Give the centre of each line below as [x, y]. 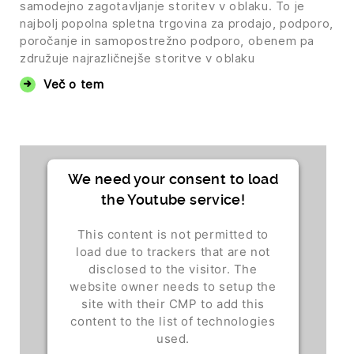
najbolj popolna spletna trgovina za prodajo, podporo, [177, 24]
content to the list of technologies [173, 321]
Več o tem [74, 85]
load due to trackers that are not [173, 251]
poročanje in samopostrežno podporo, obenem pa [168, 41]
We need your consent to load [173, 179]
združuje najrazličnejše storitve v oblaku [137, 58]
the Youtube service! [173, 199]
